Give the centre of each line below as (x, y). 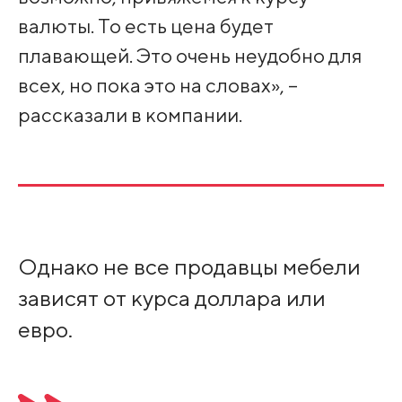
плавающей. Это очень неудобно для (189, 56)
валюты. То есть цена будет (145, 26)
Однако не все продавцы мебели (189, 267)
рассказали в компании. (130, 115)
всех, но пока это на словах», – (157, 85)
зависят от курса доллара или (171, 298)
